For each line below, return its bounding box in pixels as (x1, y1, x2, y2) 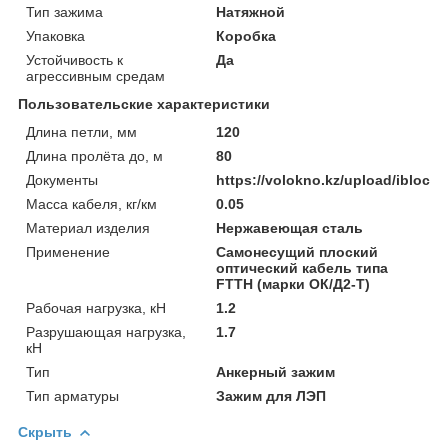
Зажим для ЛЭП (216, 387, 327, 404)
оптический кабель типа (216, 259, 389, 276)
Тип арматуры (26, 387, 119, 404)
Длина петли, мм (26, 123, 137, 140)
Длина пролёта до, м (26, 147, 163, 164)
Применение (26, 243, 110, 260)
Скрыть (18, 423, 72, 440)
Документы (26, 171, 98, 188)
